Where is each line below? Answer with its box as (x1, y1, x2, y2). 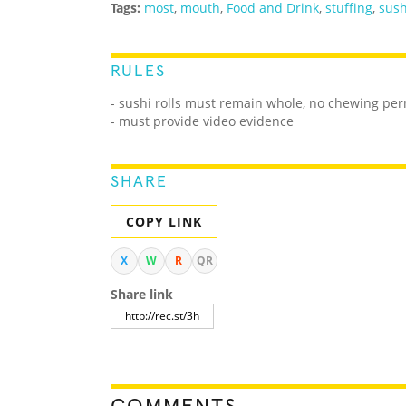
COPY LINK (126, 213, 202, 231)
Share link (111, 285, 173, 304)
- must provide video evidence (111, 112, 294, 130)
